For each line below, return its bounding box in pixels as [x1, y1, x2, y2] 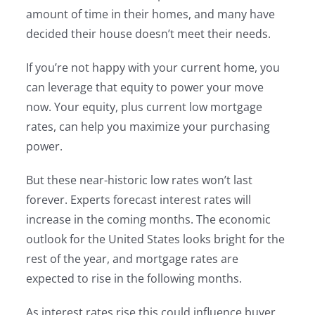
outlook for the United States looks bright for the [26, 231, 285, 247]
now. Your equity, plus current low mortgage [26, 99, 263, 115]
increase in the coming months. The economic [26, 212, 271, 227]
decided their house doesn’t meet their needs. [26, 26, 271, 41]
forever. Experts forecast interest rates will [26, 192, 252, 207]
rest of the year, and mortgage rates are [26, 251, 239, 266]
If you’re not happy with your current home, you [26, 60, 281, 75]
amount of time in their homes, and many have [26, 6, 276, 22]
